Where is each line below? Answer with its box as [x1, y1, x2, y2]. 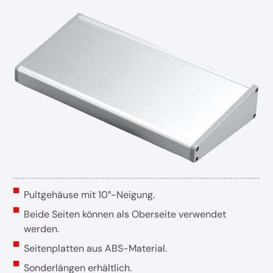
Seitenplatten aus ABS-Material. [23, 242, 167, 255]
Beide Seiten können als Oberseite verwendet [23, 208, 226, 221]
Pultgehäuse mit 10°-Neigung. [23, 188, 155, 202]
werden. [23, 222, 59, 236]
